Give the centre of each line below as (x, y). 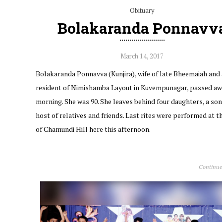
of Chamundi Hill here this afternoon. (93, 129)
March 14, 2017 (142, 56)
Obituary (142, 10)
